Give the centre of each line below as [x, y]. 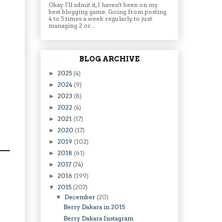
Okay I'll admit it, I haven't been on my [103, 5]
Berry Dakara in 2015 [94, 207]
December [81, 197]
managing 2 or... [72, 26]
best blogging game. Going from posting [108, 12]
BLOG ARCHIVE [110, 59]
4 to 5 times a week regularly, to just [100, 19]
